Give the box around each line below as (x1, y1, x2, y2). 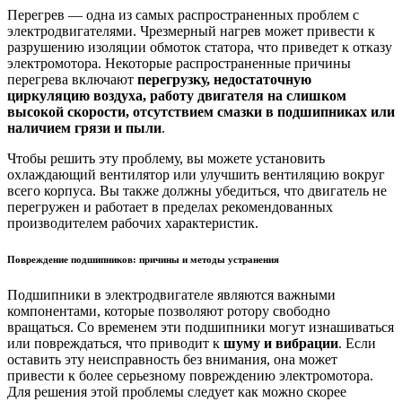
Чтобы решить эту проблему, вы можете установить (7, 151, 325, 167)
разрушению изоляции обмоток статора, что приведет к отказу (7, 39, 392, 56)
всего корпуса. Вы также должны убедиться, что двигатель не (7, 183, 387, 199)
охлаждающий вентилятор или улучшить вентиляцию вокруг (7, 167, 385, 183)
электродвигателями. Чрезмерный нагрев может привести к (7, 23, 375, 39)
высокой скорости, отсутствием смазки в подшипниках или (7, 104, 395, 120)
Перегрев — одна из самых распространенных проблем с (7, 7, 359, 23)
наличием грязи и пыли (7, 120, 162, 136)
